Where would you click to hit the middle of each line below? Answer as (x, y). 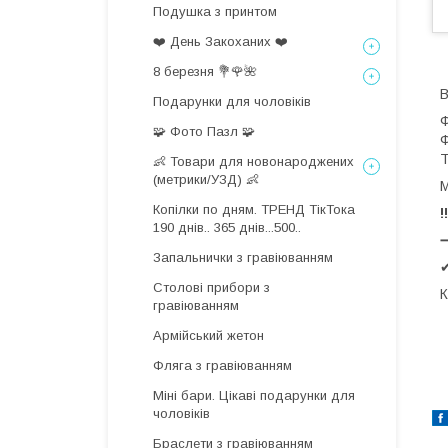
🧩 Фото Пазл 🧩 (204, 131)
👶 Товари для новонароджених (253, 161)
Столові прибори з (211, 287)
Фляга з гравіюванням (222, 365)
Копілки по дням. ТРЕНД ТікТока (254, 209)
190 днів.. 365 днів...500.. (227, 227)
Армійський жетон (208, 335)
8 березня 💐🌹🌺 (205, 71)
